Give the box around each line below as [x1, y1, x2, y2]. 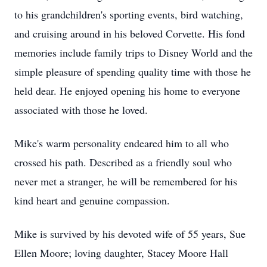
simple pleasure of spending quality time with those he [14, 64, 251, 79]
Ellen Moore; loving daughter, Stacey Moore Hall [14, 246, 228, 260]
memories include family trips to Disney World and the [14, 45, 253, 60]
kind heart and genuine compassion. [14, 193, 170, 207]
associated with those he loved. [14, 103, 148, 117]
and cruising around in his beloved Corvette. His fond [14, 26, 245, 41]
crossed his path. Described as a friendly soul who [14, 155, 232, 169]
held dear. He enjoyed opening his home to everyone [14, 83, 240, 98]
